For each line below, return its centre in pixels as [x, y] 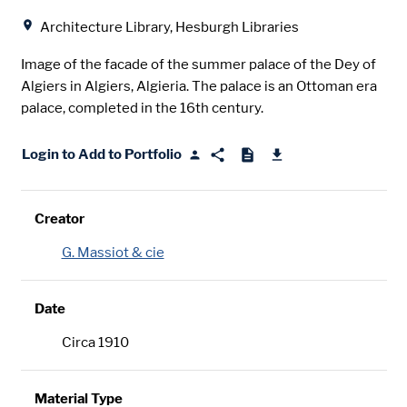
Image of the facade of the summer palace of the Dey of [198, 65]
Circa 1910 [95, 342]
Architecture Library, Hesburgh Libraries [169, 28]
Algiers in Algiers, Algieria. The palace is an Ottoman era [199, 87]
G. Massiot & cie [113, 252]
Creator [59, 218]
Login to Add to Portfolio [101, 154]
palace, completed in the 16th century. [142, 109]
